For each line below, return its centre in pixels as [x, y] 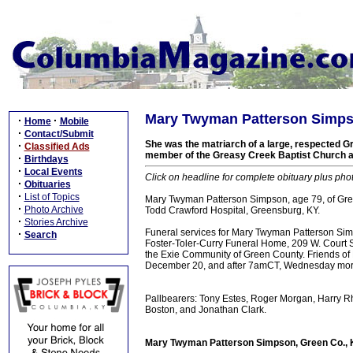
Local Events [53, 172]
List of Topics [52, 197]
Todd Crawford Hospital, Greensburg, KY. [232, 210]
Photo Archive [54, 210]
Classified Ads [57, 147]
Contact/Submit [59, 134]
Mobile [74, 121]
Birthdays [46, 159]
